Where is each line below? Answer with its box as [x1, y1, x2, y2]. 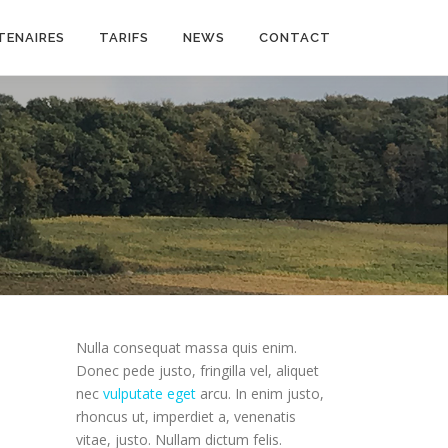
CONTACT [259, 30, 331, 45]
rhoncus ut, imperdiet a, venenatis [76, 407, 296, 427]
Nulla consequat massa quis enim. [76, 338, 297, 358]
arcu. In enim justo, [196, 384, 324, 404]
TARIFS [99, 30, 149, 45]
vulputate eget [103, 384, 196, 404]
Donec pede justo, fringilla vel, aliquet [76, 361, 319, 381]
